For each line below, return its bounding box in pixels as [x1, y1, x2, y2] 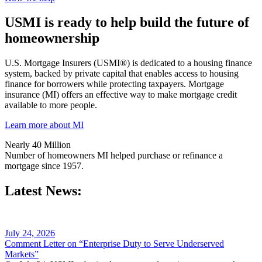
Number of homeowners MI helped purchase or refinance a [5, 150, 223, 161]
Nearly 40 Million [5, 140, 71, 150]
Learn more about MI [5, 120, 84, 130]
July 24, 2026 [5, 228, 55, 239]
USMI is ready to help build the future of [5, 15, 249, 30]
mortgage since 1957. [5, 161, 84, 171]
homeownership [5, 30, 99, 46]
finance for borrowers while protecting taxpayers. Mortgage [5, 79, 224, 89]
